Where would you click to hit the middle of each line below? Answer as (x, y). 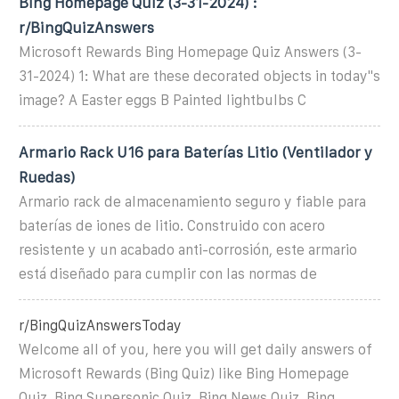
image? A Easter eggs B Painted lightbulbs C (163, 100)
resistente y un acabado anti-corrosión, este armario (188, 249)
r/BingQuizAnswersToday (100, 325)
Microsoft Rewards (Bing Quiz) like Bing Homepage (184, 373)
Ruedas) (47, 177)
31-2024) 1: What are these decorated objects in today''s (199, 76)
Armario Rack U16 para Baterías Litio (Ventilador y (195, 152)
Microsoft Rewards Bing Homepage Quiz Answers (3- (190, 52)
